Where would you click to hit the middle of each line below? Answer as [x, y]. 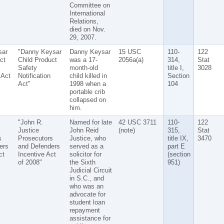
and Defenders [39, 146]
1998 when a [87, 83]
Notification [34, 75]
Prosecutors [35, 138]
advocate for [87, 194]
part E [176, 146]
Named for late [90, 122]
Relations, [84, 21]
